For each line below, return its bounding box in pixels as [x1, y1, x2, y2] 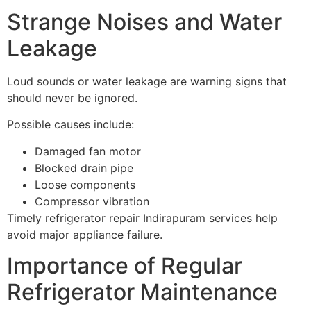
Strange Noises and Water [7, 8, 282, 35]
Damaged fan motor [35, 144, 141, 158]
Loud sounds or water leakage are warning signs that [7, 74, 287, 88]
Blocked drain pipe [35, 160, 133, 175]
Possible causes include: [7, 117, 134, 132]
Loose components [35, 177, 135, 192]
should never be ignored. [7, 90, 137, 105]
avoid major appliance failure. [7, 227, 162, 242]
